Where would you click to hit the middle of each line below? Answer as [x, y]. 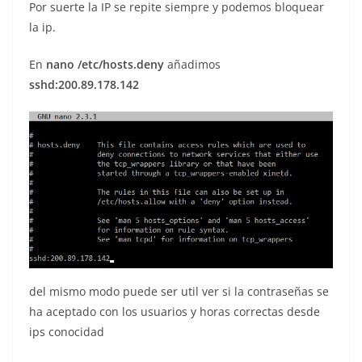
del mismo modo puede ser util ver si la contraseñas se [179, 291]
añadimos [192, 64]
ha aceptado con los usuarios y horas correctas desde [175, 311]
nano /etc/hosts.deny [105, 64]
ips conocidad [67, 331]
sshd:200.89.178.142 [84, 84]
